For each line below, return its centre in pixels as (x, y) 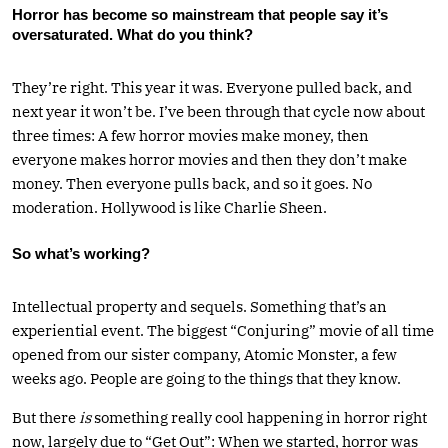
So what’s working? (81, 253)
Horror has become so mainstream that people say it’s (200, 14)
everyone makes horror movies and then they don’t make (209, 159)
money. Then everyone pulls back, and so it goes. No (192, 183)
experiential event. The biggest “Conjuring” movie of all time (223, 330)
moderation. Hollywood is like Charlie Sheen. (169, 207)
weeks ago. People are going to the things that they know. (206, 378)
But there (45, 417)
